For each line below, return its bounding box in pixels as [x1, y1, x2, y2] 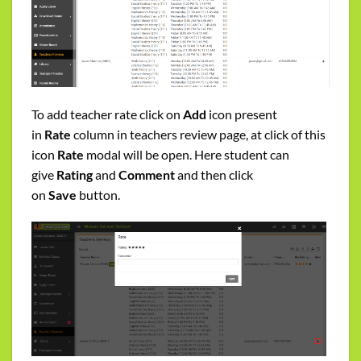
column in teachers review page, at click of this [71, 127, 326, 143]
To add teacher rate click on [31, 106, 180, 122]
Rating [56, 167, 93, 183]
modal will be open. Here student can [84, 147, 289, 163]
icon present [206, 106, 277, 122]
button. [77, 187, 120, 203]
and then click [175, 167, 253, 183]
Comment [118, 167, 175, 183]
